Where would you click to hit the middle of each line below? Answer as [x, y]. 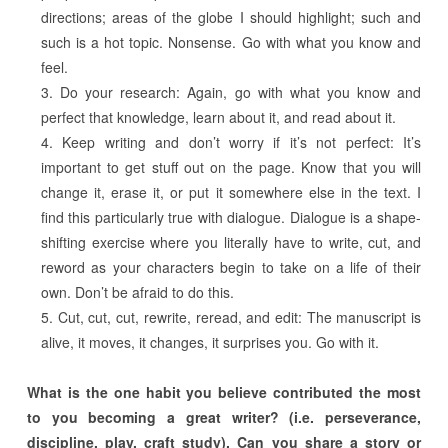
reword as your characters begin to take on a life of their [231, 266]
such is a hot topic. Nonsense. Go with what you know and [231, 41]
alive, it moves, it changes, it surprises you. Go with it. [209, 341]
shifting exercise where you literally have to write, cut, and [231, 241]
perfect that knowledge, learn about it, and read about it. [218, 116]
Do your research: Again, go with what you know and [241, 91]
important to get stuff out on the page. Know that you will [231, 166]
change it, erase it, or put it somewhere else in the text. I [231, 191]
